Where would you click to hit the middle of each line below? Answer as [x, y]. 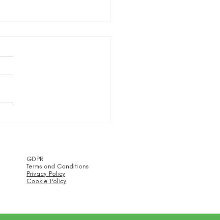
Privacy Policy [46, 173]
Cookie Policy [46, 181]
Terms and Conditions [57, 166]
